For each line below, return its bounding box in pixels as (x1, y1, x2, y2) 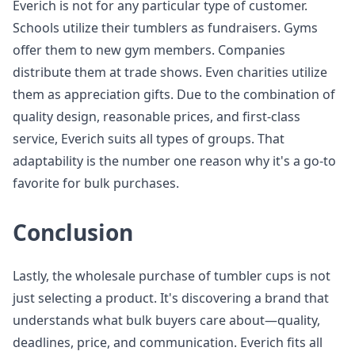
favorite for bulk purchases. (13, 174, 179, 192)
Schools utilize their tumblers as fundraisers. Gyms (13, 19, 318, 36)
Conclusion (13, 217, 133, 247)
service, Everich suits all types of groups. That (13, 130, 284, 147)
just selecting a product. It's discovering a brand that (13, 289, 329, 307)
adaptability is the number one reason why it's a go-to (13, 152, 336, 170)
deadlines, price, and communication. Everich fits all (13, 334, 323, 351)
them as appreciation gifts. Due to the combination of (13, 86, 335, 103)
